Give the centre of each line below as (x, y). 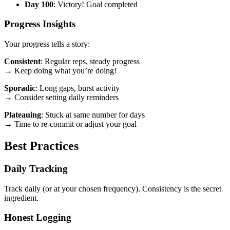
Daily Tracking (36, 168)
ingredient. (21, 198)
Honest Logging (38, 218)
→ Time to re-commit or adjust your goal (70, 124)
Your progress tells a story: (47, 44)
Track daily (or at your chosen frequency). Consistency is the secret (113, 188)
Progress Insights (40, 24)
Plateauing (23, 115)
